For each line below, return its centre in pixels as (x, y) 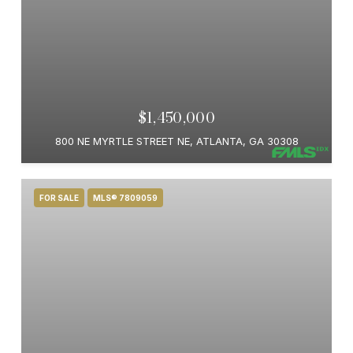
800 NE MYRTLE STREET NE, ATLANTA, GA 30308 (176, 141)
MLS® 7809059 (125, 198)
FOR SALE (59, 198)
